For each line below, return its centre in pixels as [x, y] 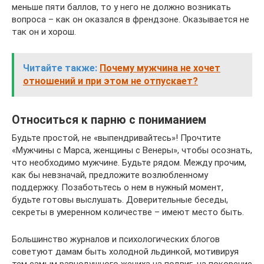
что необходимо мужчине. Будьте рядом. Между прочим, [129, 163]
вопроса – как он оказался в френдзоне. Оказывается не [131, 19]
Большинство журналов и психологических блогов [116, 239]
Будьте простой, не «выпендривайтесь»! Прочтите [116, 138]
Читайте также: [60, 68]
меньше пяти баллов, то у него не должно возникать [121, 7]
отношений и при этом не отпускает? [110, 81]
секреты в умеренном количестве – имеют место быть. [128, 212]
